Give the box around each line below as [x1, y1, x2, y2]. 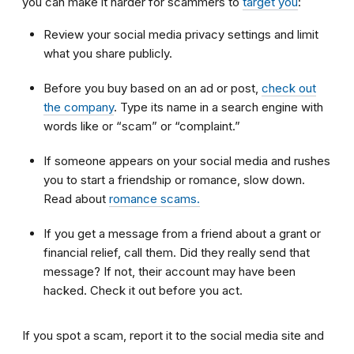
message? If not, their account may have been [43, 263, 296, 279]
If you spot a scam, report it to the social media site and [22, 327, 324, 343]
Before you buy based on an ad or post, [43, 80, 262, 96]
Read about [43, 190, 109, 206]
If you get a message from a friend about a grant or [43, 225, 321, 241]
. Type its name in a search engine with [114, 99, 323, 115]
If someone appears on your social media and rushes [43, 153, 330, 168]
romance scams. [109, 190, 200, 206]
